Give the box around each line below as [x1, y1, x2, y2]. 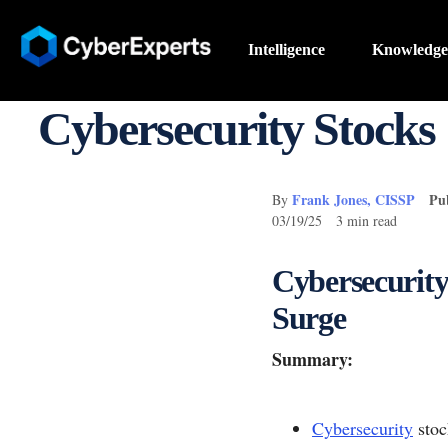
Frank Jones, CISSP [292, 188, 415, 210]
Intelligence [247, 41, 325, 59]
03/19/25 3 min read [272, 210, 397, 230]
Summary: [272, 345, 353, 372]
